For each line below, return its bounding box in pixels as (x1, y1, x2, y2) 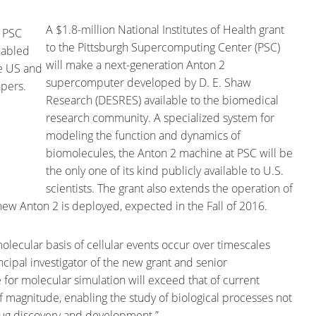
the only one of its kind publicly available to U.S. (46, 163, 284, 178)
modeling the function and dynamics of (46, 128, 241, 143)
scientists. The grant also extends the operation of (46, 181, 293, 196)
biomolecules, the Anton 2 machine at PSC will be (46, 145, 293, 161)
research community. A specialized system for (46, 110, 274, 126)
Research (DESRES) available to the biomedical (46, 92, 279, 108)
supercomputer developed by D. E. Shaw (46, 75, 251, 90)
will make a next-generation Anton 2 (46, 57, 225, 73)
